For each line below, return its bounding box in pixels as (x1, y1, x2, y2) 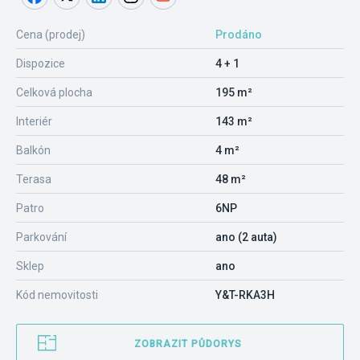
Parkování (16, 231, 67, 243)
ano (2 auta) (215, 231, 277, 243)
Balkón (16, 144, 51, 157)
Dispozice (16, 57, 65, 70)
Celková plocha (16, 86, 92, 99)
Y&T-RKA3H (215, 288, 275, 301)
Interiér (16, 115, 52, 128)
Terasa (16, 173, 51, 186)
